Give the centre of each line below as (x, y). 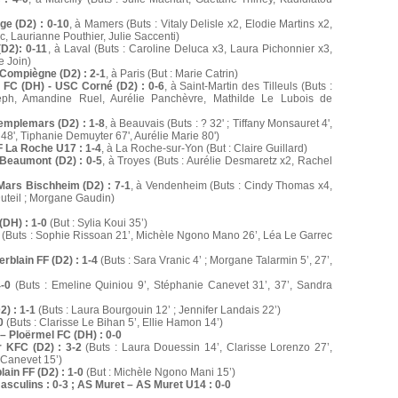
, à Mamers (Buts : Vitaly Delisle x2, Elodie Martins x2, (201, 24)
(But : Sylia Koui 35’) (97, 223)
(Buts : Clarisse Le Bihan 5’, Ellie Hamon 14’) (113, 323)
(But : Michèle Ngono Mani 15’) (159, 373)
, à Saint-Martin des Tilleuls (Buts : (248, 87)
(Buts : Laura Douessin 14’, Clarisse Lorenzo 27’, (207, 348)
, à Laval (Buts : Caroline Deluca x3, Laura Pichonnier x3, (190, 49)
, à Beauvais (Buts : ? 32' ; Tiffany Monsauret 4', (219, 124)
